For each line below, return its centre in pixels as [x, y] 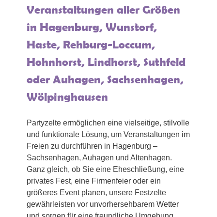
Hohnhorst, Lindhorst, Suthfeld [106, 62]
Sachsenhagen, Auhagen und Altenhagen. [99, 158]
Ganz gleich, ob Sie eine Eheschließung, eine [105, 170]
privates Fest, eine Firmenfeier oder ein [94, 181]
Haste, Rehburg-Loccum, [91, 45]
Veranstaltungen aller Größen [103, 10]
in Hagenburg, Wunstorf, [92, 27]
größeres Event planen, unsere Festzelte [96, 193]
